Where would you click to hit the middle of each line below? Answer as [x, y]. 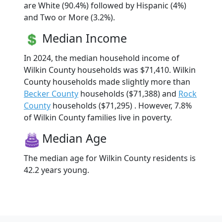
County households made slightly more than [107, 82]
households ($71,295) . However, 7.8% [121, 105]
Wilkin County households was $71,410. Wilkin [110, 70]
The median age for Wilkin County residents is [110, 158]
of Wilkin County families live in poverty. [98, 117]
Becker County [51, 93]
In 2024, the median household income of [102, 58]
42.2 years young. [56, 170]
